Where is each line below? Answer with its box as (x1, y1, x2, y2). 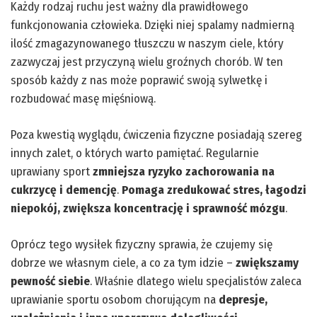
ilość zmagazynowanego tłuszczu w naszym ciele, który (11, 35, 284, 51)
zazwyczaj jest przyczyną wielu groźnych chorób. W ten (11, 54, 283, 69)
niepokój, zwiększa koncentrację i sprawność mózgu (11, 200, 285, 216)
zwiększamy (236, 255, 299, 270)
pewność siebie (11, 273, 90, 289)
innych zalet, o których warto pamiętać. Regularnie (11, 145, 259, 161)
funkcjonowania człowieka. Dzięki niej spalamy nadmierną (11, 17, 294, 33)
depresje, (219, 292, 267, 307)
